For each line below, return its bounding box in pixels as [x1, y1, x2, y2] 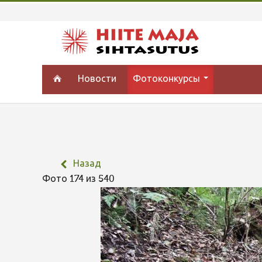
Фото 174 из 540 [42, 175, 119, 184]
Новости [78, 75, 117, 84]
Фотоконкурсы [133, 75, 203, 84]
